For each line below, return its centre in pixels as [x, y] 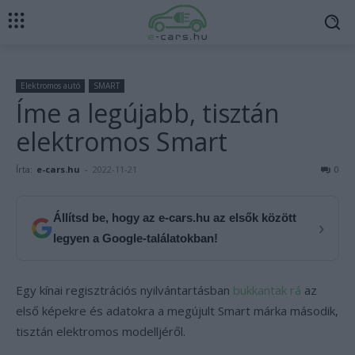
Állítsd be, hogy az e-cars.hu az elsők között [175, 218]
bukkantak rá [267, 290]
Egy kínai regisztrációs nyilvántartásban [124, 290]
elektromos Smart [122, 141]
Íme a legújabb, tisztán [148, 113]
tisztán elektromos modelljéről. [101, 331]
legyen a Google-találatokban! [136, 238]
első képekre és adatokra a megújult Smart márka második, [177, 311]
